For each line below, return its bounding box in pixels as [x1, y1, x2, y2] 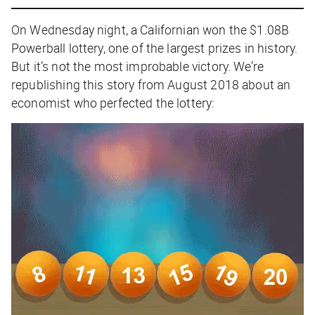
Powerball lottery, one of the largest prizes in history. [11, 39, 298, 56]
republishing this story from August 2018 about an [11, 75, 291, 93]
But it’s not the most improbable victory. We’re [11, 57, 264, 75]
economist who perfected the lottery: [11, 94, 215, 111]
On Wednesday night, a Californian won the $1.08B [11, 20, 290, 38]
